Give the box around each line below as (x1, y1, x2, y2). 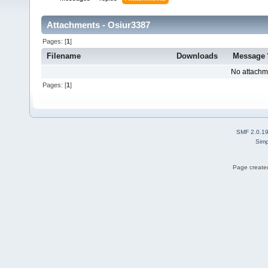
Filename (47, 51, 81, 61)
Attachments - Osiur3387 (47, 20, 150, 31)
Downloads (176, 51, 218, 61)
